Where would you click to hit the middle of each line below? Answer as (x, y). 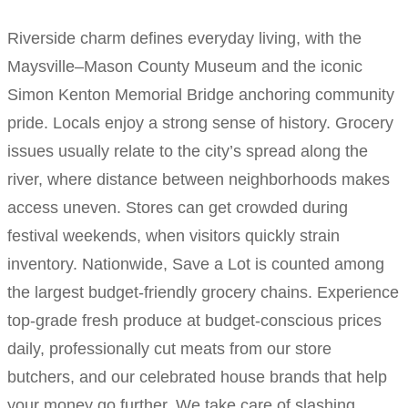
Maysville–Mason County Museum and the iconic (185, 66)
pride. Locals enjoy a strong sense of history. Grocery (200, 122)
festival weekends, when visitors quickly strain (173, 235)
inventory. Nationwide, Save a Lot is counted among (196, 264)
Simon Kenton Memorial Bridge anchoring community (201, 94)
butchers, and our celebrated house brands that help (197, 377)
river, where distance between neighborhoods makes (199, 179)
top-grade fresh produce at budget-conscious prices (194, 320)
